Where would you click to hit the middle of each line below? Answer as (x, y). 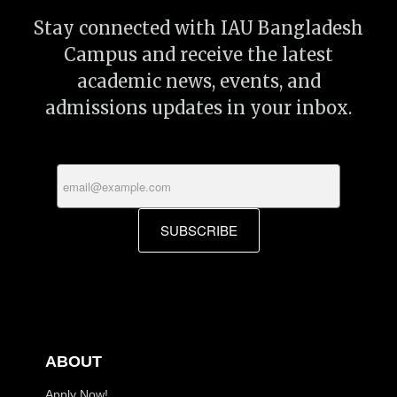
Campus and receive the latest (198, 55)
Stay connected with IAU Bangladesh (198, 28)
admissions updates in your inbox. (198, 108)
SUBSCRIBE (198, 230)
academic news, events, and (198, 82)
